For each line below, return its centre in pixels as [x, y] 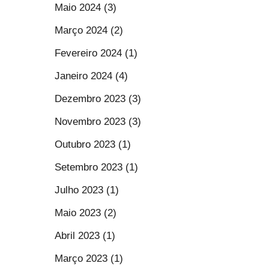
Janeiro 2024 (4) [91, 76]
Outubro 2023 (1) [93, 144]
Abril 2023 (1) [85, 236]
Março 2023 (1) [89, 258]
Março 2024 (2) [89, 30]
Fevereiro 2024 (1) [96, 53]
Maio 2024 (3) [86, 8]
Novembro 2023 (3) [98, 122]
